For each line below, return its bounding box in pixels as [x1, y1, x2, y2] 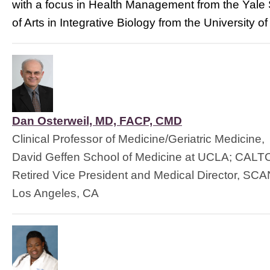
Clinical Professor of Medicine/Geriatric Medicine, [12, 133, 265, 145]
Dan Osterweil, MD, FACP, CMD [12, 115, 182, 127]
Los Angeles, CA [12, 187, 99, 199]
